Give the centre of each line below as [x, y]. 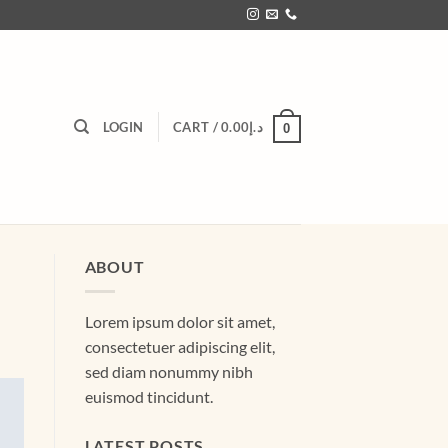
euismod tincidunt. [148, 396]
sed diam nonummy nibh [168, 371]
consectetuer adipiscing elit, [179, 346]
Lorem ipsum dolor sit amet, [179, 321]
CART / [197, 127]
